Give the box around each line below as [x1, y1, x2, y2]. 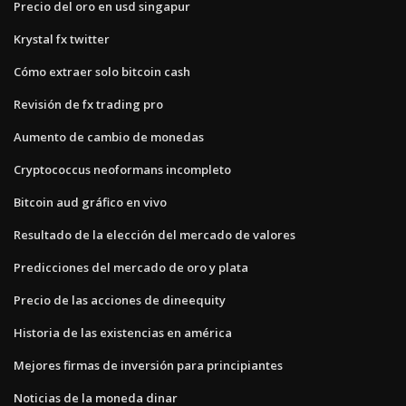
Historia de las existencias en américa [14, 324, 232, 341]
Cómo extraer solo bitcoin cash [14, 63, 190, 80]
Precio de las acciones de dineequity [14, 291, 226, 308]
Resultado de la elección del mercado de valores [14, 226, 295, 243]
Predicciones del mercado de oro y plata [14, 258, 248, 275]
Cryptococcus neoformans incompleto [14, 160, 231, 178]
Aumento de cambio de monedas [14, 128, 204, 145]
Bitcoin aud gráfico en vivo [14, 193, 167, 210]
